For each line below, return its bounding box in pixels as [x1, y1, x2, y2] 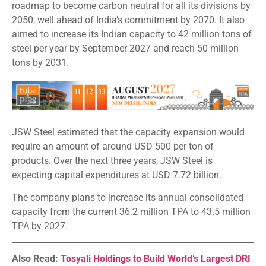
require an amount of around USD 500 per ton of [12, 140, 214, 152]
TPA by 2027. [12, 220, 68, 232]
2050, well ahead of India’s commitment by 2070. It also [12, 14, 245, 26]
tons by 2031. [12, 57, 69, 69]
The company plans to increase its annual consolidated [12, 192, 243, 204]
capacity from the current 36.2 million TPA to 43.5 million [12, 206, 251, 218]
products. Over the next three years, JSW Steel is [12, 154, 213, 166]
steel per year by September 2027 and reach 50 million [12, 43, 239, 55]
